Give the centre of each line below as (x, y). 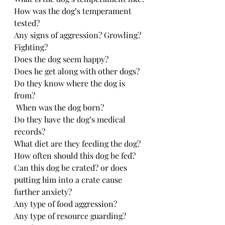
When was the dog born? (60, 107)
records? (30, 131)
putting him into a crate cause (69, 179)
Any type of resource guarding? (70, 215)
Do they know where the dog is (71, 83)
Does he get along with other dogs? (77, 71)
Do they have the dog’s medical (71, 119)
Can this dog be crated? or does (72, 167)
